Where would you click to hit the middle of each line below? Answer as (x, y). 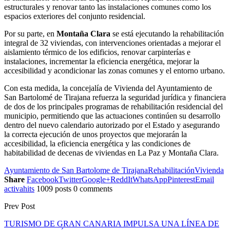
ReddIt (121, 179)
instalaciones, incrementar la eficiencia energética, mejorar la (102, 61)
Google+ (96, 179)
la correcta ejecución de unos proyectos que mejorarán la (95, 134)
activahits (19, 188)
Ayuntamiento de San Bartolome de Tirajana (76, 170)
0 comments (93, 188)
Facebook (43, 179)
